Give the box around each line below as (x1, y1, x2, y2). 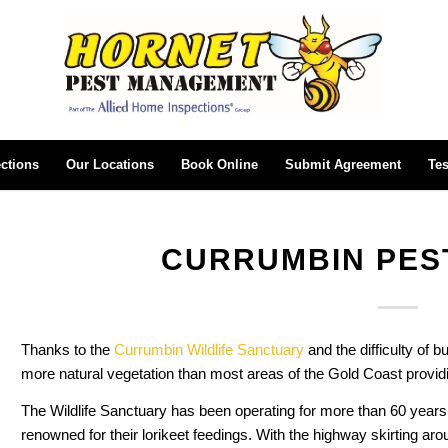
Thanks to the (21, 340, 114, 358)
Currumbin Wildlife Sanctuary (114, 340, 304, 358)
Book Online (180, 157, 258, 172)
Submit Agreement (284, 157, 401, 172)
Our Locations (65, 157, 154, 172)
